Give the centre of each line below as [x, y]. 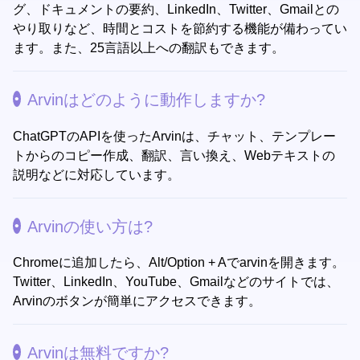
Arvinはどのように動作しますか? [146, 100]
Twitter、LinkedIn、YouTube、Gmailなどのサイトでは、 [176, 281]
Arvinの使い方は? [90, 226]
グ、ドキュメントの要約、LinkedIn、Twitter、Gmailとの [176, 10]
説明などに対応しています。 [96, 174]
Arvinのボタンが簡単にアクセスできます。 [137, 301]
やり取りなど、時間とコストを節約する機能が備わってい [180, 29]
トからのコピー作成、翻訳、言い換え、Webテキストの [174, 155]
